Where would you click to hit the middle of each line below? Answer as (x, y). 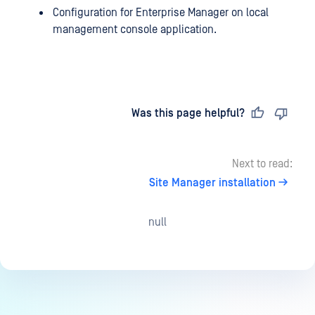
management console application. (135, 30)
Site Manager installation (212, 183)
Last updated (72, 114)
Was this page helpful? (188, 114)
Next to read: (262, 164)
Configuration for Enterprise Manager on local (161, 13)
